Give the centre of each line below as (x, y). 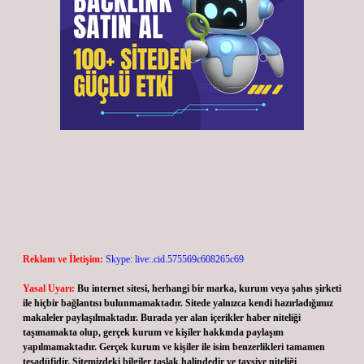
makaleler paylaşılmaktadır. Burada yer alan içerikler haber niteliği (162, 318)
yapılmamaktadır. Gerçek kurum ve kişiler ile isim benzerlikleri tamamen (174, 347)
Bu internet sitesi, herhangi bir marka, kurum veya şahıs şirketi (209, 288)
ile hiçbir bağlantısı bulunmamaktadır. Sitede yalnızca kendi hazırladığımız (178, 303)
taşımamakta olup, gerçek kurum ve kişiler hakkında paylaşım (153, 332)
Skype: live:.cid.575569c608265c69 (175, 259)
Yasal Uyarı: (49, 288)
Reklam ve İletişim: (63, 259)
